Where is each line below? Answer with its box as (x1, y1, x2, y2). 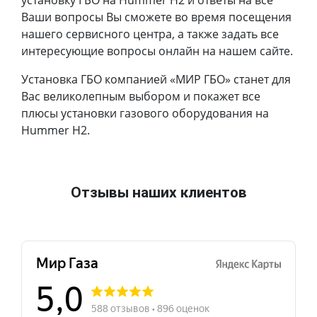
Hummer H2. (21, 122, 90, 138)
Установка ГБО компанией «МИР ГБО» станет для (21, 71, 291, 87)
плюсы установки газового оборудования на (21, 105, 269, 121)
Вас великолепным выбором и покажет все (21, 88, 260, 104)
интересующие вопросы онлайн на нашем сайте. (21, 42, 293, 59)
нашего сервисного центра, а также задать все (21, 25, 279, 42)
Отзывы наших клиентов (70, 183, 247, 201)
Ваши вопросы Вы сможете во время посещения (21, 8, 292, 25)
